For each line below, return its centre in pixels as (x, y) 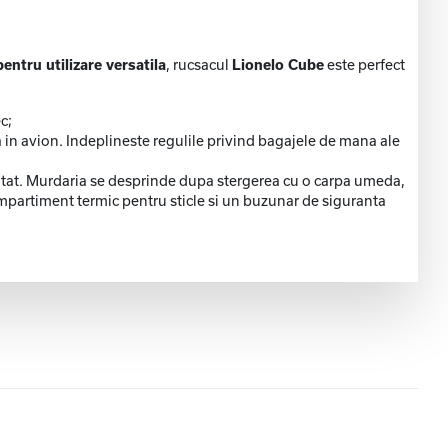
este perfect (364, 65)
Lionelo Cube (278, 65)
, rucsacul (199, 65)
